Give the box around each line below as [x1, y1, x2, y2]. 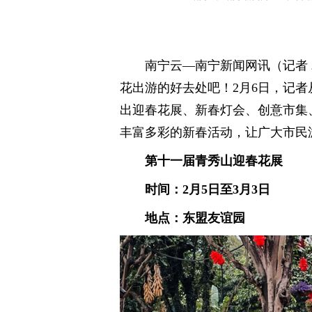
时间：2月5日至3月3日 [145, 182, 270, 196]
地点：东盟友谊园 [145, 211, 245, 225]
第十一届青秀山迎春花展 [145, 154, 283, 168]
